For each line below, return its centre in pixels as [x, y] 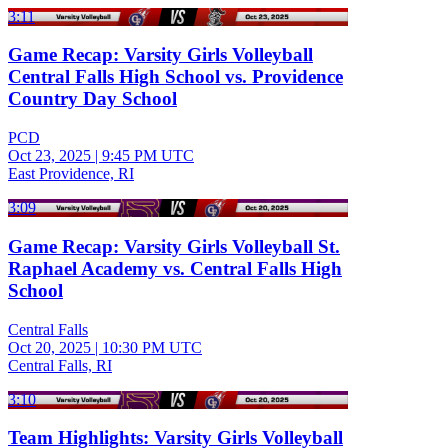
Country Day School [92, 99]
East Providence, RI [71, 174]
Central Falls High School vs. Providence [175, 77]
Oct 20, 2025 [49, 347]
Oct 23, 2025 [49, 156]
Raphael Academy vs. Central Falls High [175, 268]
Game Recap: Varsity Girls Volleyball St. [174, 246]
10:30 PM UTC [152, 347]
